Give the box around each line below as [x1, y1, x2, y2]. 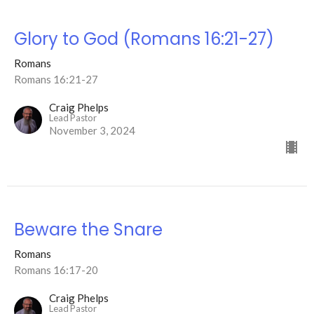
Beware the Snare [14, 217, 163, 241]
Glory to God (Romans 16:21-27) [14, 27, 274, 50]
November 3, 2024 [49, 123, 135, 137]
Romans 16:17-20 [14, 263, 98, 276]
